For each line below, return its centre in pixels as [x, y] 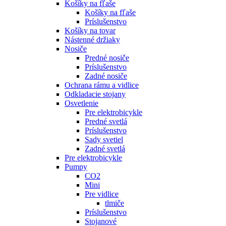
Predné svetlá [106, 122]
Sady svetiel [104, 140]
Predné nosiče [107, 58]
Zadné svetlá [105, 149]
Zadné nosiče [106, 76]
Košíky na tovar [90, 31]
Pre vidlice [102, 194]
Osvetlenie [81, 103]
